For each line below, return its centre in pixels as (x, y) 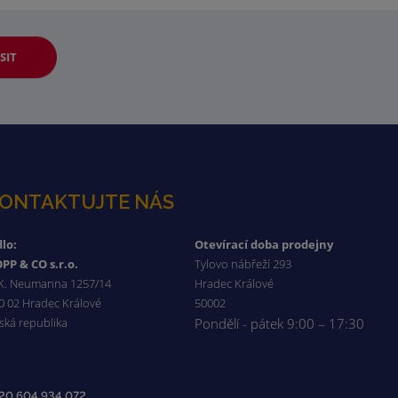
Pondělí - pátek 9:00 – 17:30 (280, 324)
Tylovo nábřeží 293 (243, 264)
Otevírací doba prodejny (264, 245)
